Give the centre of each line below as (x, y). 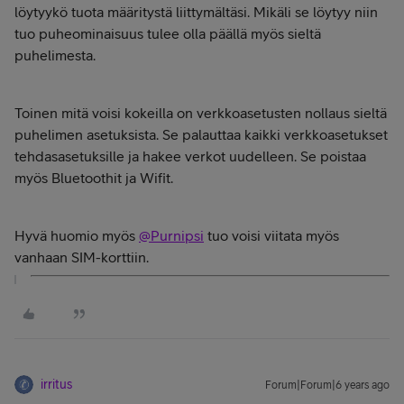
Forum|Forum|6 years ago (327, 385)
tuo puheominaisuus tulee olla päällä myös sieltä (168, 33)
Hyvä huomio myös (77, 235)
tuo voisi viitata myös (271, 235)
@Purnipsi (171, 235)
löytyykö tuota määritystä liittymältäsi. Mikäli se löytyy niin (196, 12)
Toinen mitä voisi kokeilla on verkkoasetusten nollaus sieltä (201, 113)
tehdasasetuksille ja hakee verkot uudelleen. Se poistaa (190, 156)
